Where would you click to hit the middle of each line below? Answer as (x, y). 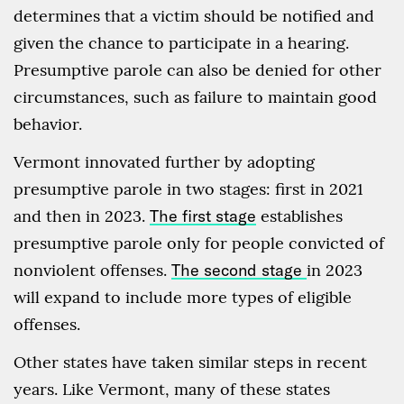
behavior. (48, 124)
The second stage (239, 271)
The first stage (203, 216)
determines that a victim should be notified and (194, 16)
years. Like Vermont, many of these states (172, 390)
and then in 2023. (82, 216)
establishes (299, 216)
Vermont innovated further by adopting (164, 162)
